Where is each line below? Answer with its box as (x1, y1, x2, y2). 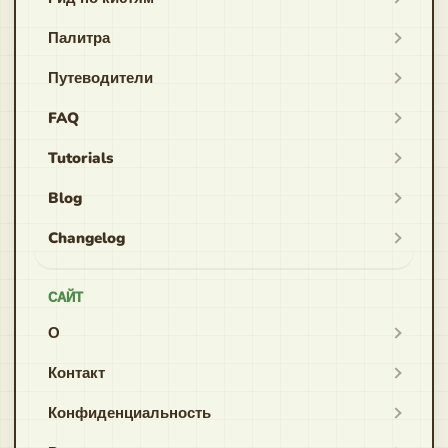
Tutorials (48, 148, 113, 168)
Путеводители (48, 68, 153, 88)
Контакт (48, 363, 105, 383)
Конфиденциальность (48, 403, 211, 423)
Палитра (48, 28, 110, 48)
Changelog (48, 228, 125, 248)
